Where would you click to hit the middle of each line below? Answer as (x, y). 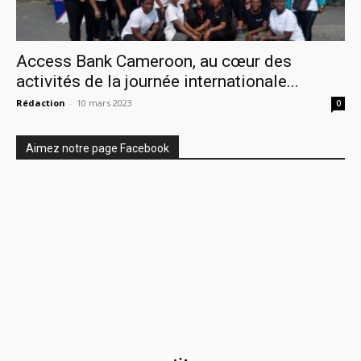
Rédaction (41, 102)
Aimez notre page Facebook (98, 148)
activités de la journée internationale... (158, 81)
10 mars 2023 (104, 102)
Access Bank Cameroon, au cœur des (154, 61)
